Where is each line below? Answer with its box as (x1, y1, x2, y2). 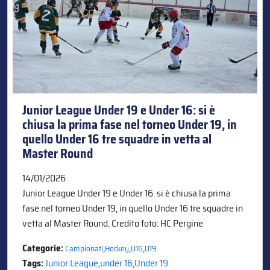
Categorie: (22, 240, 65, 256)
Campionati (65, 242, 103, 255)
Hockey (105, 242, 129, 255)
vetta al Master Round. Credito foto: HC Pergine (22, 215, 203, 231)
